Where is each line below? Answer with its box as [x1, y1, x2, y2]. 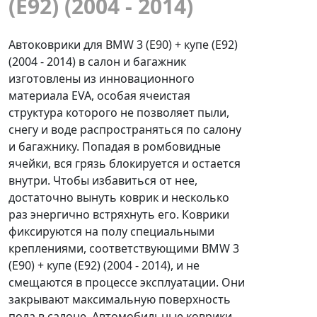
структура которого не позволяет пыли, [8, 105, 229, 120]
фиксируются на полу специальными [8, 224, 214, 239]
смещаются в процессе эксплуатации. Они [8, 275, 245, 290]
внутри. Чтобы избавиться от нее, [8, 173, 197, 188]
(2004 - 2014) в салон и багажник [8, 54, 186, 69]
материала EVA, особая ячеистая [8, 88, 190, 103]
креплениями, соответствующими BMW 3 [8, 241, 239, 256]
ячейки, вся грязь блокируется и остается [8, 156, 241, 171]
